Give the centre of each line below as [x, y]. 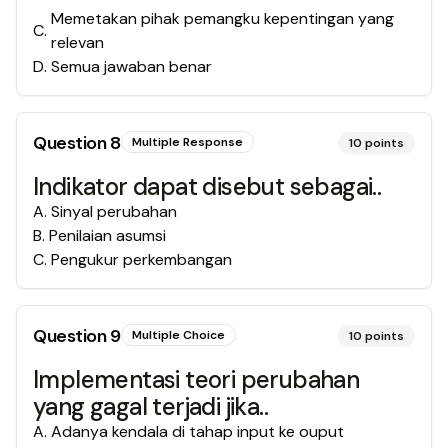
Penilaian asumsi [107, 235]
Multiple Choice [178, 335]
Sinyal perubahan [114, 211]
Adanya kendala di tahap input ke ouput [197, 431]
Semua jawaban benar [131, 66]
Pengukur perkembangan [141, 259]
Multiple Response [187, 142]
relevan [77, 42]
